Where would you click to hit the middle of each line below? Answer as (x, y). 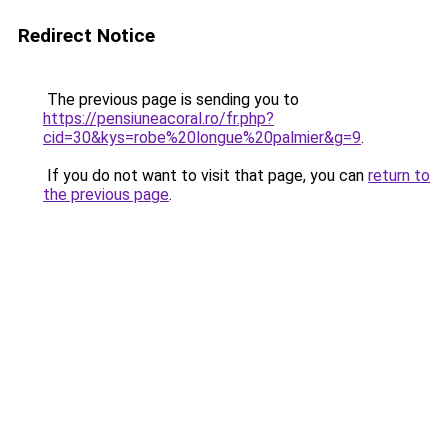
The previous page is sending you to (171, 99)
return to (399, 175)
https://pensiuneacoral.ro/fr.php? (158, 118)
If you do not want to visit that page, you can (205, 175)
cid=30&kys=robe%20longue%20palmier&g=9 (202, 137)
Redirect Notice (86, 35)
